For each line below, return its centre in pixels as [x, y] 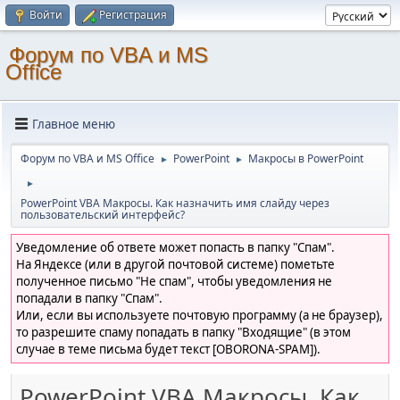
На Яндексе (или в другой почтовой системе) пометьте [175, 264]
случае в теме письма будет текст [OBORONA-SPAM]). [168, 349]
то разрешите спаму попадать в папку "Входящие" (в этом [183, 332]
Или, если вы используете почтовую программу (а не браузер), [200, 315]
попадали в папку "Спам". [89, 298]
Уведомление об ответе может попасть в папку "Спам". [175, 247]
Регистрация [133, 15]
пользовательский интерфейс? [103, 215]
